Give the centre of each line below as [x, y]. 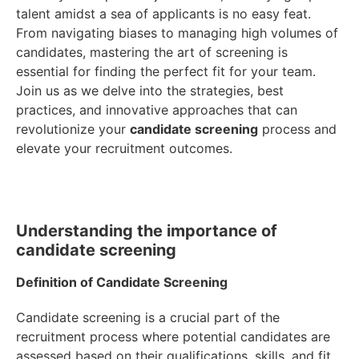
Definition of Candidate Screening [122, 282]
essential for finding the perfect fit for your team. [166, 72]
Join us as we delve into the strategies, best [150, 91]
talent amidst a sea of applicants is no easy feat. [163, 14]
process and [297, 129]
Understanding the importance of [147, 231]
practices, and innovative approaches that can [157, 110]
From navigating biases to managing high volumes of [177, 33]
